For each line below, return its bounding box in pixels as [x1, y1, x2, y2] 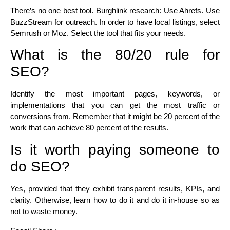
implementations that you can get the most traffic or [10, 101, 220, 110]
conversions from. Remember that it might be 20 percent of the [10, 112, 220, 121]
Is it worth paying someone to [10, 141, 220, 158]
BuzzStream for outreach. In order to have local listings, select [10, 17, 220, 26]
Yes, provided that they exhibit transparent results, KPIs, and [10, 184, 220, 193]
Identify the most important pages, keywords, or [10, 89, 220, 99]
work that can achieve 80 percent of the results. [10, 123, 168, 132]
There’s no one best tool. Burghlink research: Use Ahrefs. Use [10, 6, 220, 15]
